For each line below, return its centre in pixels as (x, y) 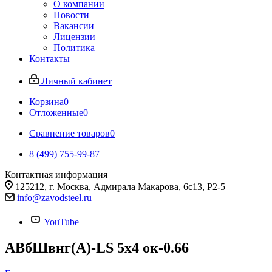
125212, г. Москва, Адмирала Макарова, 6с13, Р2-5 (120, 187)
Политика (74, 48)
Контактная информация (56, 175)
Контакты (49, 59)
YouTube (61, 222)
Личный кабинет (76, 81)
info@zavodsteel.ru (54, 198)
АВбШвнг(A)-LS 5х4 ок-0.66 (97, 247)
